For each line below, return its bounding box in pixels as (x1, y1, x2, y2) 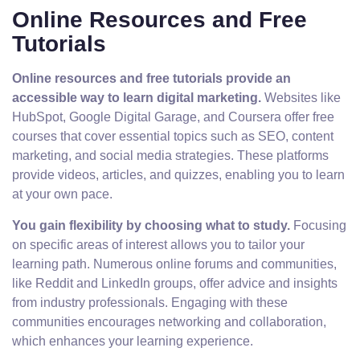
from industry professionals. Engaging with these (12, 296, 288, 309)
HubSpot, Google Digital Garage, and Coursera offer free (12, 110, 334, 124)
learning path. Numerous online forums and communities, (12, 257, 337, 271)
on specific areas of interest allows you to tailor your (12, 238, 305, 252)
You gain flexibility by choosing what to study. (12, 219, 290, 232)
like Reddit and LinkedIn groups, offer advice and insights (12, 276, 337, 290)
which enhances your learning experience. (12, 334, 253, 348)
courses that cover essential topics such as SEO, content (12, 129, 333, 143)
